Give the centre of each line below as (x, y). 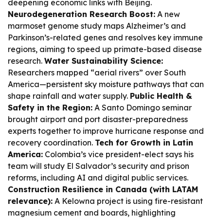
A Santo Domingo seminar (142, 108)
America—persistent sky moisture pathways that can (106, 84)
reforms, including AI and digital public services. (98, 178)
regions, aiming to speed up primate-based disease (105, 49)
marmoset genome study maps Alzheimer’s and (97, 26)
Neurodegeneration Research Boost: (82, 14)
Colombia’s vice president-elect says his (118, 154)
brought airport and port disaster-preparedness (98, 119)
